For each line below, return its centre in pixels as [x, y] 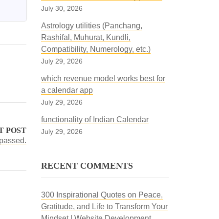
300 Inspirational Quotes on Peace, [102, 195]
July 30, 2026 [62, 8]
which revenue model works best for [103, 78]
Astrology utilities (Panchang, [91, 26]
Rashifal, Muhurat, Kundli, [86, 37]
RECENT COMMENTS [87, 166]
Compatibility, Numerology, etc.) [96, 49]
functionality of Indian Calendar [95, 120]
